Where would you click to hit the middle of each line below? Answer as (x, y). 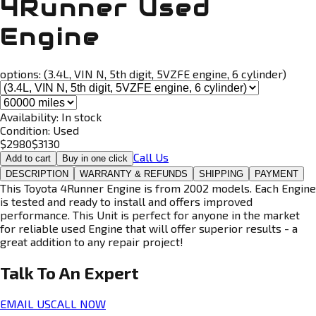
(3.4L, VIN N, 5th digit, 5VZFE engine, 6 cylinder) (165, 73)
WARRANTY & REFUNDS (134, 174)
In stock (81, 116)
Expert (111, 272)
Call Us (151, 157)
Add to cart (28, 158)
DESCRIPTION (37, 174)
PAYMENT (276, 174)
